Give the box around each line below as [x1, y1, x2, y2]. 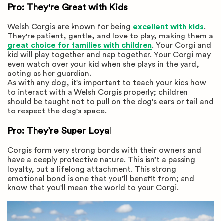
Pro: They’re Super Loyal [7, 126, 111, 136]
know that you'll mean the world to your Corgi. [7, 184, 179, 192]
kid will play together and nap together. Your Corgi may [7, 51, 211, 59]
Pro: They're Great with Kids [7, 2, 128, 12]
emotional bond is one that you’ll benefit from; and [7, 174, 194, 183]
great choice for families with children [7, 41, 152, 50]
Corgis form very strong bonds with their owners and [7, 146, 201, 154]
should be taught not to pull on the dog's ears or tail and [7, 98, 214, 106]
